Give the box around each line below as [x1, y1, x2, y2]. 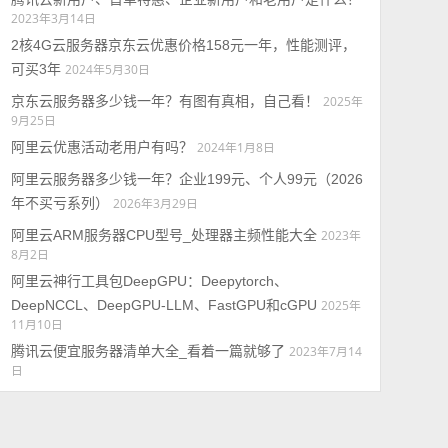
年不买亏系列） [10, 195, 109, 211]
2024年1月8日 [196, 139, 275, 155]
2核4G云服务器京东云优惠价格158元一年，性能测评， [10, 37, 356, 53]
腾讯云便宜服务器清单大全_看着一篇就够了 [10, 343, 285, 359]
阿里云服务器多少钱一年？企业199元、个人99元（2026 [10, 171, 363, 187]
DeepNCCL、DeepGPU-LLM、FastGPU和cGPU [10, 297, 317, 313]
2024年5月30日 [64, 61, 150, 77]
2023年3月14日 [10, 10, 96, 26]
